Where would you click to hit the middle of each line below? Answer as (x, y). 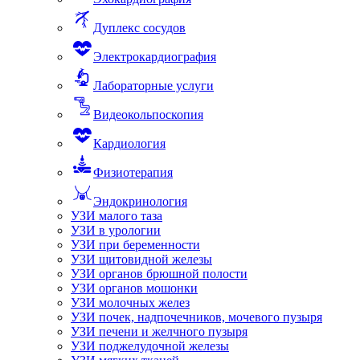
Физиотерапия (133, 172)
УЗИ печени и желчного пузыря (159, 331)
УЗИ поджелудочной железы (150, 346)
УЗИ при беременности (135, 244)
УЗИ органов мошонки (134, 288)
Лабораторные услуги (153, 85)
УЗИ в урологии (116, 230)
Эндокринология (140, 201)
